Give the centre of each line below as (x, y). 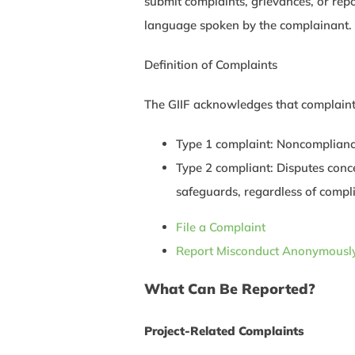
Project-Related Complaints (224, 330)
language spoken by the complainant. (248, 25)
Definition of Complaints (211, 64)
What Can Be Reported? (230, 288)
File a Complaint (221, 227)
